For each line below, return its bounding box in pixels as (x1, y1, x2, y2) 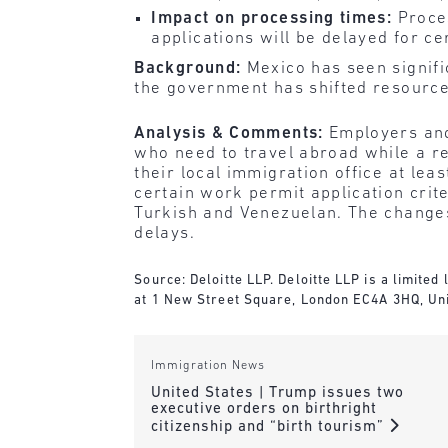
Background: (134, 59, 242, 77)
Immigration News (150, 360, 265, 373)
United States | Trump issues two (150, 385, 404, 401)
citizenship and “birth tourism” (150, 419, 389, 435)
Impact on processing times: (151, 9, 393, 27)
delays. (134, 225, 195, 243)
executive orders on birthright (150, 401, 377, 417)
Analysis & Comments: (134, 125, 329, 143)
